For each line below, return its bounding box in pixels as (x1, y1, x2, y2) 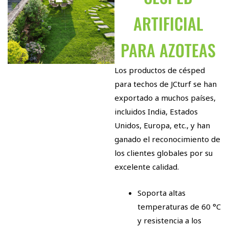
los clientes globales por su (114, 147, 213, 158)
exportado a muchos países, (114, 92, 216, 103)
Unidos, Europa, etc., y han (114, 120, 210, 130)
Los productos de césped (114, 64, 205, 75)
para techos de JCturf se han (114, 78, 217, 89)
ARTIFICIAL (133, 11, 203, 35)
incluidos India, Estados (114, 106, 198, 117)
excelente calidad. (114, 161, 179, 172)
